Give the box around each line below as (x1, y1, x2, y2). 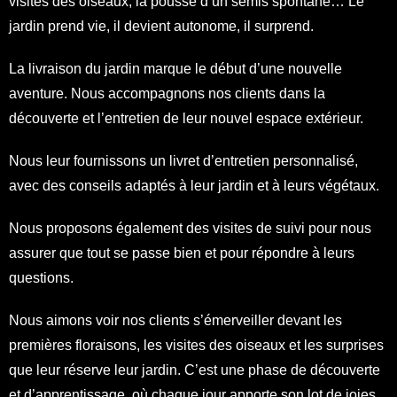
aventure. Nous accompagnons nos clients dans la (9, 85, 325, 101)
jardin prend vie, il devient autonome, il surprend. (9, 18, 314, 34)
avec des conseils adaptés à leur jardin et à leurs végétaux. (9, 177, 379, 193)
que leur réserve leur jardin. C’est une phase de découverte (9, 362, 380, 378)
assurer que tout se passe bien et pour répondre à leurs (9, 245, 354, 261)
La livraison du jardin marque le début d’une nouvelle (9, 60, 342, 76)
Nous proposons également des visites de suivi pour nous (9, 220, 371, 236)
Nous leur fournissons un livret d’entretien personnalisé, (9, 152, 358, 168)
